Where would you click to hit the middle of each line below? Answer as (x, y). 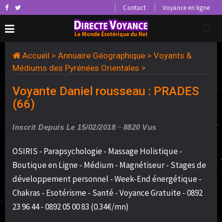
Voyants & (173, 55)
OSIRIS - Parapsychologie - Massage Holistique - (97, 151)
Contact (134, 8)
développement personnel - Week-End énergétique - (107, 179)
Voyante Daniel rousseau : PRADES (106, 91)
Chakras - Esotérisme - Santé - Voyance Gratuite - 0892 (108, 193)
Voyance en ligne (186, 8)
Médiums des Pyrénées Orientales (76, 68)
